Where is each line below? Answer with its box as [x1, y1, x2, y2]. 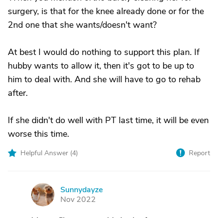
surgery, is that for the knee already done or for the [8, 5, 204, 17]
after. [8, 87, 28, 99]
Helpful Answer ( [20, 148, 72, 158]
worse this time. [8, 128, 69, 140]
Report [189, 148, 210, 158]
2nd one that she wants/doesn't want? [8, 19, 157, 31]
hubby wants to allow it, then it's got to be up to [8, 60, 194, 72]
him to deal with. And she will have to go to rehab [8, 73, 200, 85]
